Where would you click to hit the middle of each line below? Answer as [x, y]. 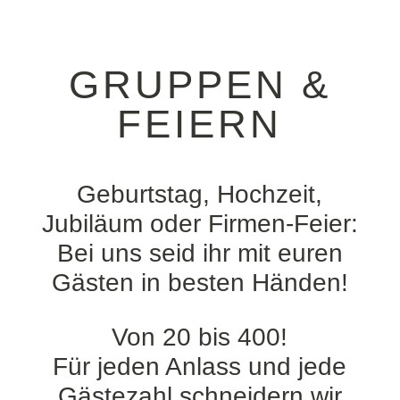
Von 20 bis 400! [200, 337]
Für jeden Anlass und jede [200, 366]
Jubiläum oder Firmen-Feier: [200, 223]
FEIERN [200, 123]
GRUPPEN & [200, 84]
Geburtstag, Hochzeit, [200, 194]
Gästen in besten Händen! [200, 282]
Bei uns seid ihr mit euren [200, 253]
